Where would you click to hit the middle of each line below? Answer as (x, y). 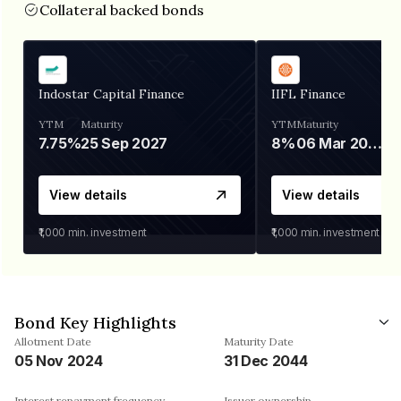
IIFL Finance (308, 94)
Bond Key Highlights (95, 322)
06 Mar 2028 (375, 143)
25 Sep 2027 (124, 143)
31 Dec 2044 (266, 360)
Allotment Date (53, 341)
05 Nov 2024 (59, 360)
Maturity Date (259, 341)
